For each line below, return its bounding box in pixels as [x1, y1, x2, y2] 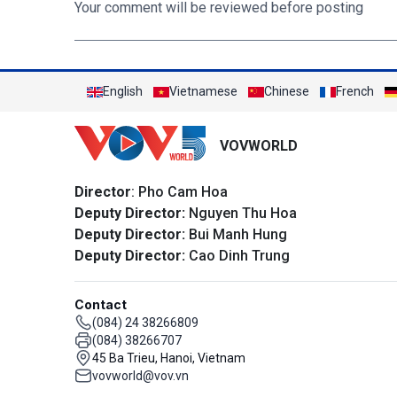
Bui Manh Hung [185, 225, 287, 243]
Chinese [264, 84, 309, 98]
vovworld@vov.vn [92, 368, 189, 383]
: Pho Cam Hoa [131, 183, 228, 200]
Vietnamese [169, 84, 237, 98]
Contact [74, 296, 127, 312]
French [336, 84, 374, 98]
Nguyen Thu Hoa [185, 204, 297, 222]
